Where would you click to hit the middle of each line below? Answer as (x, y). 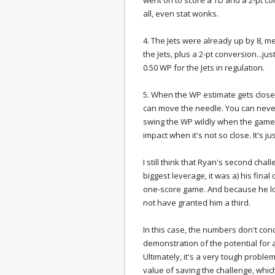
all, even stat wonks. (181, 14)
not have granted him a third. (197, 203)
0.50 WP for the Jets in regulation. (204, 68)
